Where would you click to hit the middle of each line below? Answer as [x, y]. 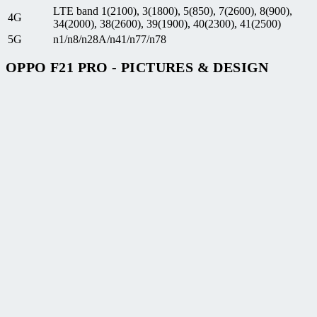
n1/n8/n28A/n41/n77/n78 [110, 39]
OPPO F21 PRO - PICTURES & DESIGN [137, 68]
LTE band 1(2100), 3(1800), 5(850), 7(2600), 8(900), [173, 11]
